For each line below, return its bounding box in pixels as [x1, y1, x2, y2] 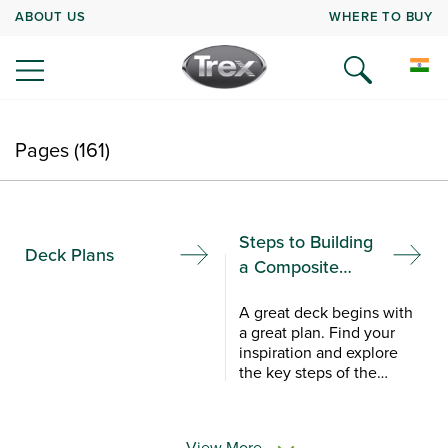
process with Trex [238, 401, 360, 424]
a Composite [238, 254, 339, 280]
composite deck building [238, 381, 411, 404]
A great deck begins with [238, 301, 413, 324]
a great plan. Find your [238, 321, 395, 344]
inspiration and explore [238, 341, 398, 364]
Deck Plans [25, 241, 114, 268]
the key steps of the [238, 361, 377, 384]
